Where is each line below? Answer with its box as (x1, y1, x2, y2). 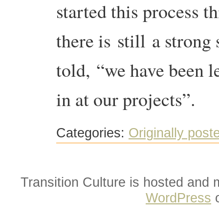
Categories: (56, 126, 129, 141)
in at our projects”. (56, 87, 206, 112)
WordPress (146, 190, 211, 205)
